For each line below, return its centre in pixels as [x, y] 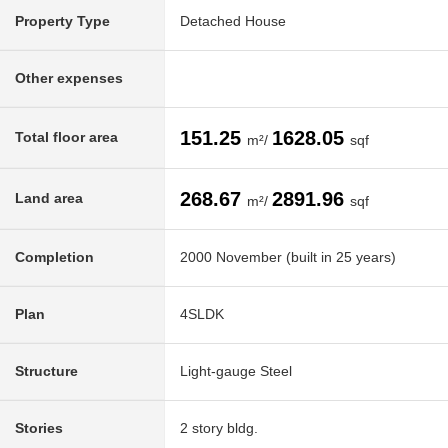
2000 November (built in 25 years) [288, 257]
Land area [49, 198]
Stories [39, 428]
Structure [46, 371]
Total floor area [66, 137]
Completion [54, 257]
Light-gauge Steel [236, 371]
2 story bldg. [219, 428]
